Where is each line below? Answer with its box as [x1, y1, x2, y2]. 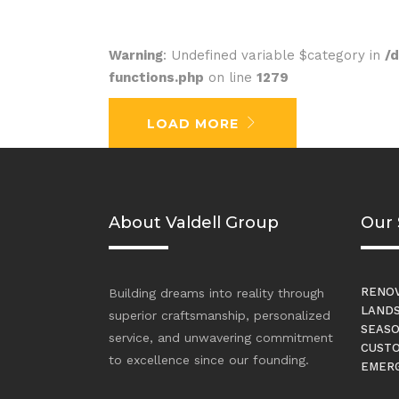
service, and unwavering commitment [109, 330, 333, 346]
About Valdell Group [109, 213, 279, 233]
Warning [109, 47, 163, 63]
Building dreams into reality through [109, 286, 324, 301]
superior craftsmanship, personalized [109, 308, 330, 323]
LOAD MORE [147, 116, 239, 133]
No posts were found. [109, 101, 251, 117]
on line [204, 69, 256, 85]
